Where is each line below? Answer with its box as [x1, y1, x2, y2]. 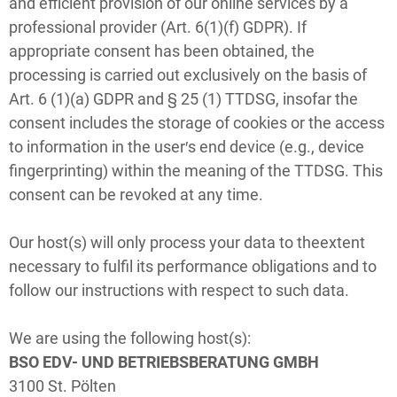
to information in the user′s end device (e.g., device [9, 136, 364, 156]
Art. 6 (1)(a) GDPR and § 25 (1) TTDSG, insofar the [9, 89, 358, 108]
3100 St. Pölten [9, 376, 116, 395]
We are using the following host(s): [9, 328, 251, 347]
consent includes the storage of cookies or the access [9, 113, 385, 132]
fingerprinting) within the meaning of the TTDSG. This [9, 160, 383, 180]
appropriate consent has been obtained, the [9, 41, 315, 60]
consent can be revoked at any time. [9, 184, 263, 204]
